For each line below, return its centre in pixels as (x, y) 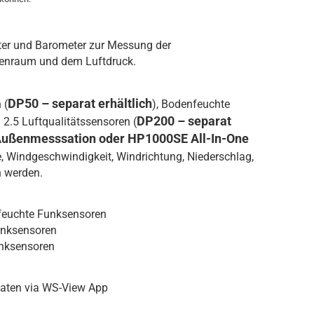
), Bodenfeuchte (191, 104)
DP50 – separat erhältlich (80, 103)
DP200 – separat (184, 121)
